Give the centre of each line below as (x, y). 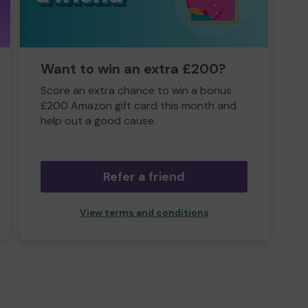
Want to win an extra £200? (133, 69)
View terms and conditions (144, 213)
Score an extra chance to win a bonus (136, 90)
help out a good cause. (98, 121)
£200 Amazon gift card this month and (139, 106)
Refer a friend (144, 177)
